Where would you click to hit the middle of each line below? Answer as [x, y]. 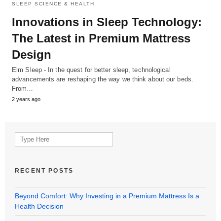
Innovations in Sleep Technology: [107, 22]
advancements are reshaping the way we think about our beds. [103, 79]
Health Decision [39, 206]
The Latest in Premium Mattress [101, 38]
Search [25, 136]
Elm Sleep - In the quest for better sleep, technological [91, 70]
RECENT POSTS [44, 170]
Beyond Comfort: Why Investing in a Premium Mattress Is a [107, 196]
